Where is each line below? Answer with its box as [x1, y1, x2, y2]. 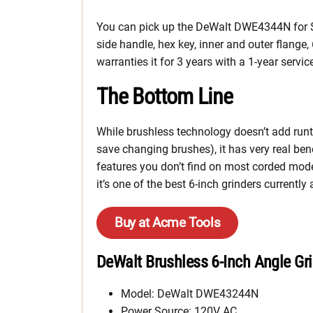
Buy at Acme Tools [115, 214, 221, 231]
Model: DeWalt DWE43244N [121, 286, 259, 300]
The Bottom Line [96, 82, 233, 110]
